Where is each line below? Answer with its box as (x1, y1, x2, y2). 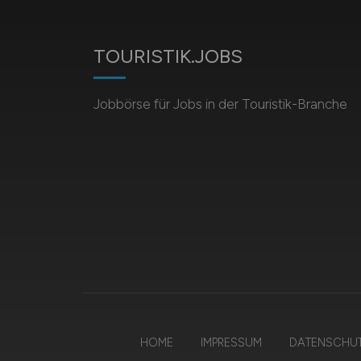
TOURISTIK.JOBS (93, 44, 243, 68)
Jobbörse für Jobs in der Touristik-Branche (93, 96, 347, 112)
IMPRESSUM (200, 335, 262, 350)
